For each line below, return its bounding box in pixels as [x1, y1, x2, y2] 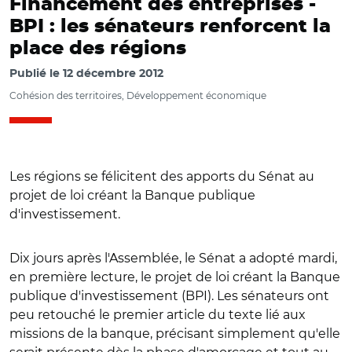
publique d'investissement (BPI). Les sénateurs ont [9, 288, 329, 303]
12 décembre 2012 [63, 68, 163, 79]
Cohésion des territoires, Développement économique [9, 90, 266, 101]
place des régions [9, 39, 186, 58]
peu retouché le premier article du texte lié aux [9, 307, 306, 322]
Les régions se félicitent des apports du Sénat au [9, 169, 314, 184]
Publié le [9, 68, 63, 79]
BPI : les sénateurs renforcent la [9, 17, 331, 36]
